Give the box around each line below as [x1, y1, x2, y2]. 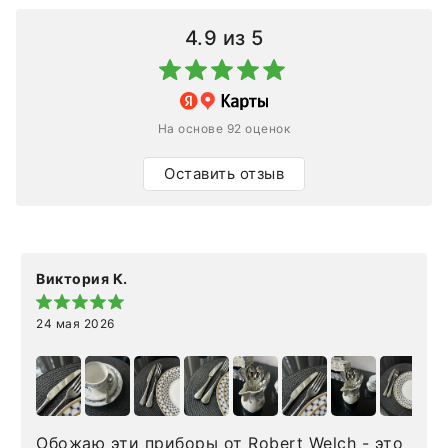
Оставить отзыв [164, 164, 284, 184]
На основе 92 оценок [157, 121, 291, 137]
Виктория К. [36, 270, 128, 288]
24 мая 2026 [36, 316, 115, 332]
